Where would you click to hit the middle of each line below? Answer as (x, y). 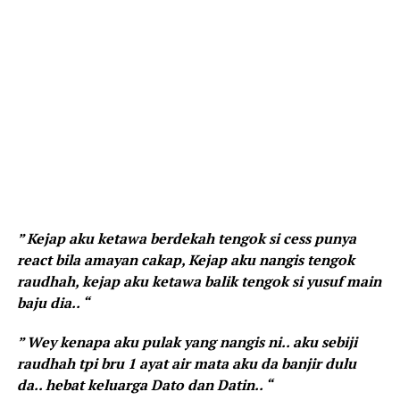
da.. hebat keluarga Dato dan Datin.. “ (144, 384)
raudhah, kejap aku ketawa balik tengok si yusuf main (199, 281)
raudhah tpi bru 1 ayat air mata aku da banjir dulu (186, 363)
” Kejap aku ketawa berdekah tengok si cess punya (186, 238)
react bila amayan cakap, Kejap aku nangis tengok (185, 259)
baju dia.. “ (53, 302)
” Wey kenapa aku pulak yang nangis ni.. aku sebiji (187, 342)
